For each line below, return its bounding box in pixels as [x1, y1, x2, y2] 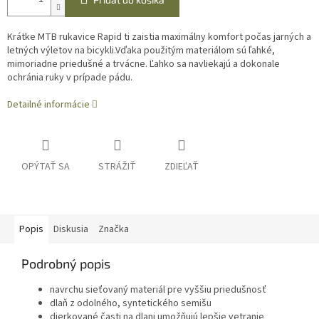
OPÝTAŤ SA [21, 159, 70, 174]
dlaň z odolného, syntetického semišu [50, 296, 211, 311]
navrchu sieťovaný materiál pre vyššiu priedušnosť [50, 283, 266, 298]
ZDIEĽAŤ [164, 159, 199, 174]
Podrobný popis [21, 256, 110, 272]
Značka [98, 222, 129, 237]
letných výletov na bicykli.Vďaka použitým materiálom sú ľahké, [7, 43, 275, 58]
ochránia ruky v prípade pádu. [7, 70, 132, 85]
